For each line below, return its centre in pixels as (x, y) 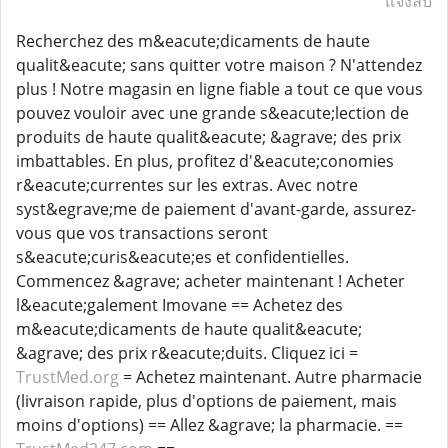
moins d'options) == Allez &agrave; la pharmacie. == (209, 425)
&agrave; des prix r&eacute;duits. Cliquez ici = (187, 353)
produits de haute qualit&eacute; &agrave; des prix (208, 137)
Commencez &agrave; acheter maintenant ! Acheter (210, 281)
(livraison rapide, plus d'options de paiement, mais (206, 401)
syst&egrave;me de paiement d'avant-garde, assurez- (216, 209)
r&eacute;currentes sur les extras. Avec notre (187, 185)
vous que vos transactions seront (142, 233)
